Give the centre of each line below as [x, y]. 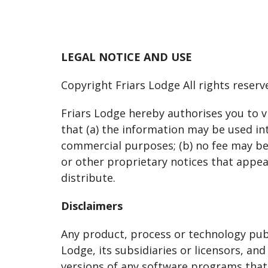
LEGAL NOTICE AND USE [127, 57]
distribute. [88, 178]
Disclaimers [92, 206]
